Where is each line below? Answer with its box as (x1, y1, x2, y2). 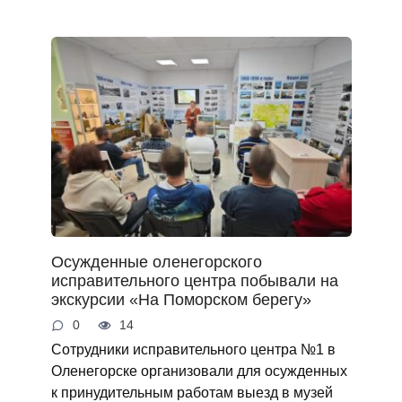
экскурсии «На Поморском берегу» (50, 290, 311, 309)
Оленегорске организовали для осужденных (50, 363, 347, 380)
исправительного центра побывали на (50, 271, 338, 290)
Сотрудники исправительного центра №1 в (50, 341, 336, 358)
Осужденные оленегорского (50, 252, 262, 271)
